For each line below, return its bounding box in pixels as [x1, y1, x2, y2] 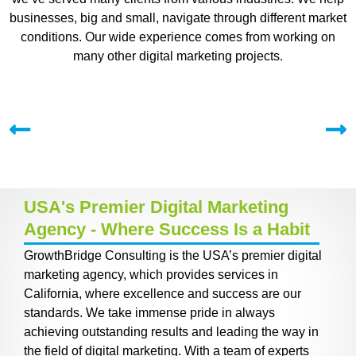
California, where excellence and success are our [24, 287, 301, 301]
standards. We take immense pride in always [24, 306, 275, 320]
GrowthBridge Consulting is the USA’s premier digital [24, 249, 322, 263]
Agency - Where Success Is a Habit [24, 219, 310, 240]
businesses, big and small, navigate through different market [10, 10, 346, 25]
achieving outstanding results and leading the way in [24, 325, 319, 339]
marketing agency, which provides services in [24, 268, 278, 282]
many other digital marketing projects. [73, 48, 283, 63]
